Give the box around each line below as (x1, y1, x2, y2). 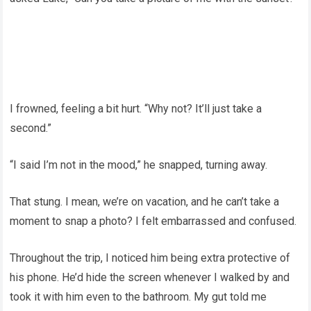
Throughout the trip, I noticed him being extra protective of (10, 251, 291, 264)
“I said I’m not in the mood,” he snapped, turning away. (10, 158, 268, 171)
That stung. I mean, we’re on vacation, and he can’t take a (10, 195, 280, 208)
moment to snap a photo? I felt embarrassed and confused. (10, 215, 297, 228)
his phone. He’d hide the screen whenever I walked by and (10, 271, 290, 284)
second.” (10, 121, 52, 135)
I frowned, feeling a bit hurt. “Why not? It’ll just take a (10, 102, 262, 115)
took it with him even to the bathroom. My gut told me (10, 290, 267, 303)
